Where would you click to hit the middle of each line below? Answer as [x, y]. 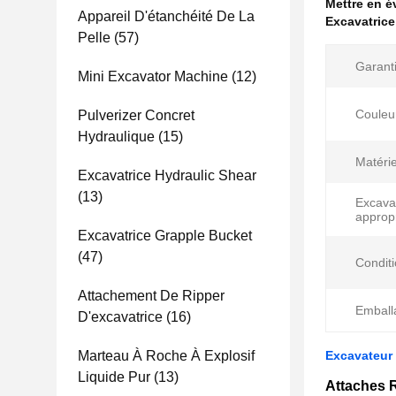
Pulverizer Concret [136, 115]
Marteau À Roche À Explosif [166, 356]
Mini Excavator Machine [153, 76]
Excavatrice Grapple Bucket [165, 236]
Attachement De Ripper [151, 296]
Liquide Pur [114, 377]
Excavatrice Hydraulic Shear [167, 175]
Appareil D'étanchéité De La [166, 16]
